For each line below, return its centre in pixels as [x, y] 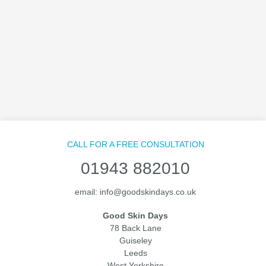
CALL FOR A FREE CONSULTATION [135, 145]
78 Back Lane [135, 228]
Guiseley [135, 241]
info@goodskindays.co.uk [148, 192]
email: [88, 192]
